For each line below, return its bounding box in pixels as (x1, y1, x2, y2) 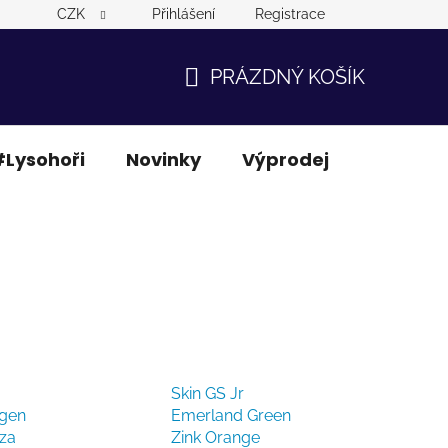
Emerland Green (170, 405, 291, 425)
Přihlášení (152, 6, 215, 22)
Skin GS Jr (170, 383, 244, 403)
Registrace (255, 6, 325, 22)
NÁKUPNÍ (183, 88, 272, 113)
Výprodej (242, 146, 329, 172)
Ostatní (370, 146, 442, 172)
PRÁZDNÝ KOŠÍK (210, 64, 365, 89)
